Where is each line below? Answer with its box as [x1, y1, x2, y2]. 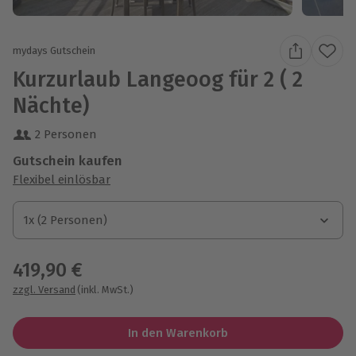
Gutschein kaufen [13, 152, 122, 169]
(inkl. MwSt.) [77, 283, 133, 296]
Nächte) [13, 92, 89, 118]
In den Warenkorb [127, 325, 228, 340]
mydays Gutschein [13, 44, 95, 57]
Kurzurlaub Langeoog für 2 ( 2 [13, 66, 303, 92]
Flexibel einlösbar [13, 172, 110, 187]
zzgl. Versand [13, 283, 75, 296]
